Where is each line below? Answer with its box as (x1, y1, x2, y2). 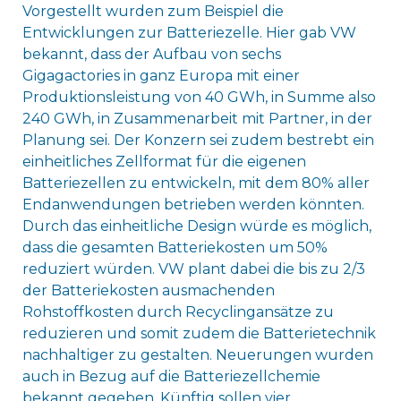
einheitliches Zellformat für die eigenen (21, 153, 306, 171)
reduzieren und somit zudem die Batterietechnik (21, 325, 376, 343)
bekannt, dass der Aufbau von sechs (21, 46, 281, 64)
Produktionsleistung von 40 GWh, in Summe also (21, 89, 376, 107)
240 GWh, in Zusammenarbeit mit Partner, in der (21, 110, 372, 128)
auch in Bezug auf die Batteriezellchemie (21, 368, 320, 386)
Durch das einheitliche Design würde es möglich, (21, 218, 371, 235)
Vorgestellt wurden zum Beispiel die (21, 3, 284, 21)
